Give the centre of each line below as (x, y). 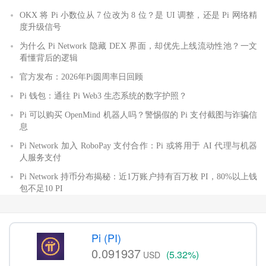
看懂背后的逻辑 (49, 58)
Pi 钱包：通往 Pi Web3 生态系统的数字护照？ (103, 96)
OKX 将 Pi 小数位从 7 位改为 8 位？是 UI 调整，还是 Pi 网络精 (138, 15)
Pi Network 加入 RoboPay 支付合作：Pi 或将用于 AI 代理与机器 (138, 146)
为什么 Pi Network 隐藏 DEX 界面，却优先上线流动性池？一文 (138, 46)
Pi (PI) (106, 237)
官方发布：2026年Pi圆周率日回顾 (81, 77)
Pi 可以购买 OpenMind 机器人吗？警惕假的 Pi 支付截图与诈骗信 (138, 115)
